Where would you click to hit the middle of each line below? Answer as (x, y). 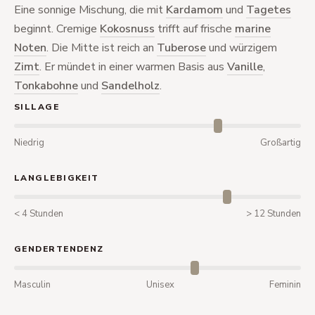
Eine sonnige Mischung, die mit (90, 10)
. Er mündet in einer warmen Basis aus (133, 67)
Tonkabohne (46, 86)
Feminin (285, 285)
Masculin (32, 285)
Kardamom (194, 10)
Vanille (245, 67)
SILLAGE (37, 107)
